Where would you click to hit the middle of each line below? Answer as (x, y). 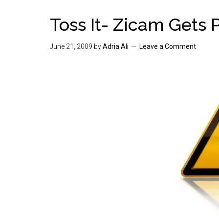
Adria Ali (116, 46)
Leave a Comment (168, 46)
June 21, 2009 (71, 46)
